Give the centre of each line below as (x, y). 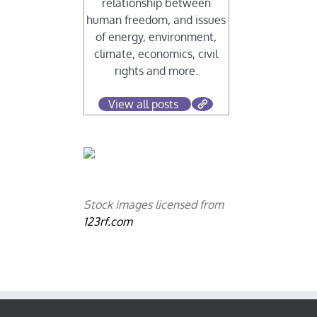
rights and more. (156, 71)
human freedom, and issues (156, 20)
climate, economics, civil (156, 54)
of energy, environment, (156, 37)
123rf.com (108, 222)
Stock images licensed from (154, 205)
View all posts (143, 104)
